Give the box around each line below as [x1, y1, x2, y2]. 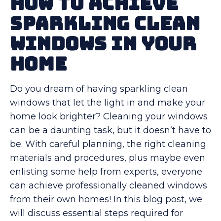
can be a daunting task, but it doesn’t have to [10, 124, 211, 136]
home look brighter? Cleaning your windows [10, 110, 208, 122]
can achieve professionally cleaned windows [10, 180, 207, 191]
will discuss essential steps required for [10, 207, 183, 219]
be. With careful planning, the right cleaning [10, 138, 206, 149]
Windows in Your [10, 31, 196, 56]
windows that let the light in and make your [10, 97, 205, 108]
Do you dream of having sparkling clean [10, 83, 188, 94]
